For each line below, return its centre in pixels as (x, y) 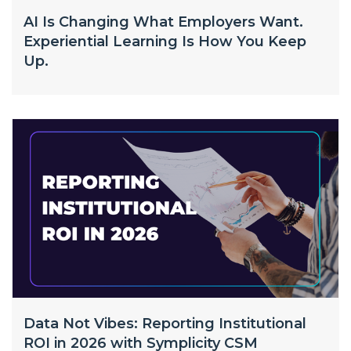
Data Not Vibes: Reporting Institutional (165, 324)
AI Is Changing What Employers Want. (163, 22)
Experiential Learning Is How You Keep (165, 42)
